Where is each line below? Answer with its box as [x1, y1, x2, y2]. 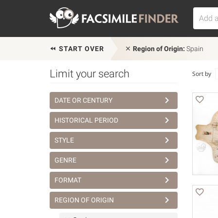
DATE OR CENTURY [54, 96, 112, 104]
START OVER [57, 45, 104, 53]
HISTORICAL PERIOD [54, 116, 118, 124]
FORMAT [54, 176, 81, 184]
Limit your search [50, 68, 129, 80]
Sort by [192, 70, 211, 78]
